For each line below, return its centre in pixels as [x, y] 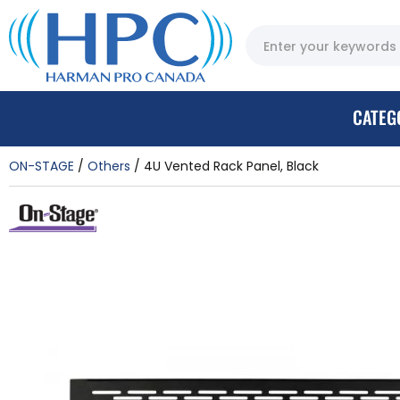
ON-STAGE [42, 166]
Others [109, 166]
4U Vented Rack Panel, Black [231, 166]
